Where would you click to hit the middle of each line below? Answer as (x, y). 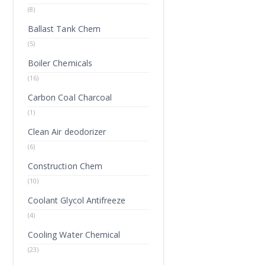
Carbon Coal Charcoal (70, 97)
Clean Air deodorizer (67, 132)
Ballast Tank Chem (64, 29)
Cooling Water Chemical (74, 235)
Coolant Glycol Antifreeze (77, 200)
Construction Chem (65, 166)
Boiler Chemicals (60, 63)
